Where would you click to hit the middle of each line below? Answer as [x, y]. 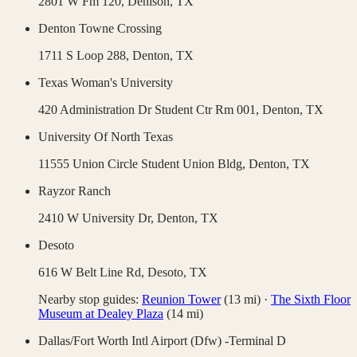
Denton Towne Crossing [100, 29]
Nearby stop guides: [88, 300]
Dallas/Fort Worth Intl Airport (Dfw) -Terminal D [162, 341]
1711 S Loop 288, [85, 56]
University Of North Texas [106, 137]
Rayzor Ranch [75, 191]
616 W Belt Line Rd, [93, 273]
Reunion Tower [181, 300]
